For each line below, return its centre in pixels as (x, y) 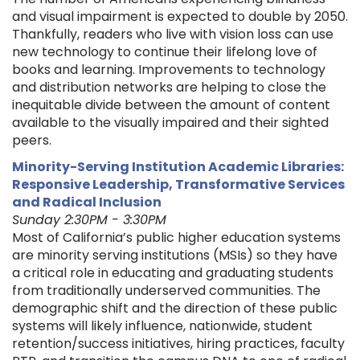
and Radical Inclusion (87, 202)
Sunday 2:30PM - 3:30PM (89, 220)
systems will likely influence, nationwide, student (162, 326)
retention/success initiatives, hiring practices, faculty (178, 344)
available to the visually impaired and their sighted (170, 123)
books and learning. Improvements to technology (169, 70)
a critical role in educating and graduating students (173, 273)
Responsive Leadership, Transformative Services (178, 185)
